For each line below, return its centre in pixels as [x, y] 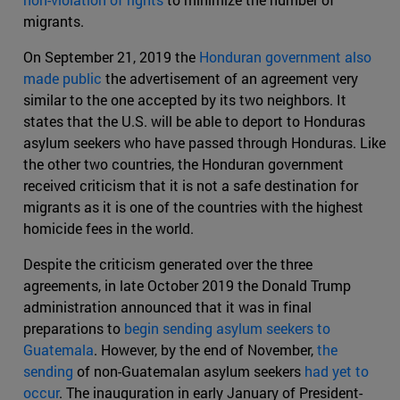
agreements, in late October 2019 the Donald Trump [187, 286]
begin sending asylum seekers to [227, 329]
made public [62, 79]
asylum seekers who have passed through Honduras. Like [204, 143]
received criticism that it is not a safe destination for [191, 186]
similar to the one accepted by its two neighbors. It [185, 100]
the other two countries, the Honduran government [183, 164]
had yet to [337, 371]
